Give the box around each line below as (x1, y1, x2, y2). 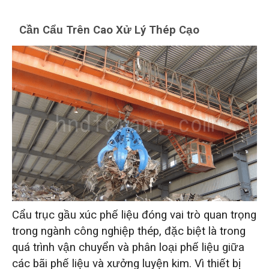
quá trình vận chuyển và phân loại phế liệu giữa (11, 238, 244, 256)
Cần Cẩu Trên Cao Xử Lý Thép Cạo (19, 22, 200, 39)
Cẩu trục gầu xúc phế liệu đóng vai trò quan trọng (11, 206, 256, 223)
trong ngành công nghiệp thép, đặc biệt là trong (11, 222, 246, 240)
